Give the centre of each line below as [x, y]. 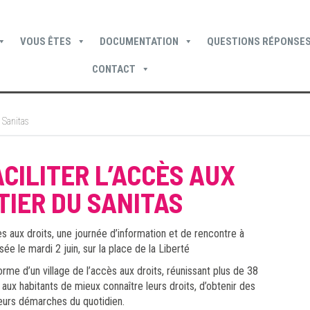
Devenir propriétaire [156, 111]
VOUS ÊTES [45, 42]
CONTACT [114, 69]
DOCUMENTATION [139, 42]
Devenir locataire [53, 111]
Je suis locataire [258, 111]
